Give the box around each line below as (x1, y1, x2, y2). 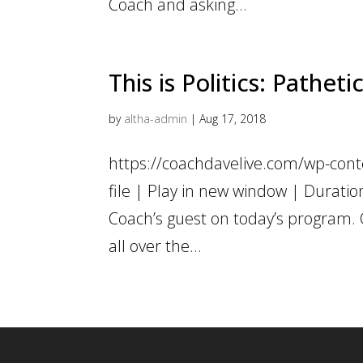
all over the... (109, 235, 203, 258)
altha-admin (124, 111, 188, 127)
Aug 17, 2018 (199, 111, 267, 127)
